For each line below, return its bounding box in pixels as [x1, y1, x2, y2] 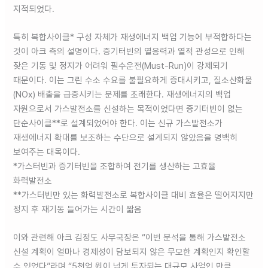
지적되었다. [13, 3, 55, 14]
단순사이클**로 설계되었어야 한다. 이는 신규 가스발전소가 [13, 117, 223, 129]
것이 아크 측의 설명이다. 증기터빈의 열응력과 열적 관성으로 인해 [13, 45, 245, 57]
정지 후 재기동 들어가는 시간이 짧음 [13, 203, 142, 215]
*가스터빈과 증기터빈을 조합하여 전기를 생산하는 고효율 [13, 160, 217, 172]
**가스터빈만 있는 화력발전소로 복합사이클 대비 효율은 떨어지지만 [13, 189, 254, 200]
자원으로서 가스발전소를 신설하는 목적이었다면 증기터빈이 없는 [13, 103, 243, 114]
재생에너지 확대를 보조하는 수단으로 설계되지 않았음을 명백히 [13, 132, 238, 143]
